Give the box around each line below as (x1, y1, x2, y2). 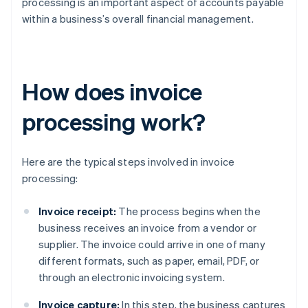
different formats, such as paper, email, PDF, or (38, 254, 260, 268)
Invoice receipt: (38, 204, 117, 219)
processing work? (22, 107, 206, 137)
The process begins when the (116, 204, 261, 219)
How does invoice (22, 76, 203, 107)
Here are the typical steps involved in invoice (22, 155, 235, 169)
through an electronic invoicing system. (38, 270, 225, 285)
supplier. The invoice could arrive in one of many (38, 237, 265, 252)
